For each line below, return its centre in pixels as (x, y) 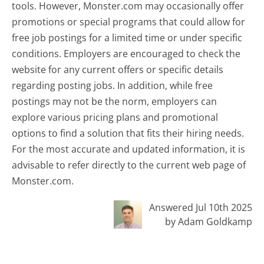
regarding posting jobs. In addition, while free (113, 85)
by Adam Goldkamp (208, 222)
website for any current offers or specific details (118, 69)
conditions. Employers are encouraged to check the (126, 53)
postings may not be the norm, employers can (115, 101)
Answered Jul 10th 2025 (200, 208)
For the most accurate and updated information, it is (129, 149)
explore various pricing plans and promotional (115, 117)
